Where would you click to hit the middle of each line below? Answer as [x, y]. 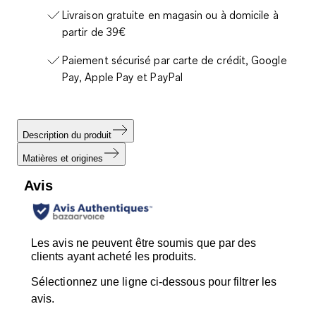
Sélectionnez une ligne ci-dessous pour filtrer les [154, 282]
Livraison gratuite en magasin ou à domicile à [170, 14]
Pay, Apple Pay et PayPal [122, 77]
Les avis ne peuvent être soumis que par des [144, 243]
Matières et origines [63, 158]
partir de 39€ [94, 31]
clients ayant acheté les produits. [114, 257]
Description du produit [67, 135]
